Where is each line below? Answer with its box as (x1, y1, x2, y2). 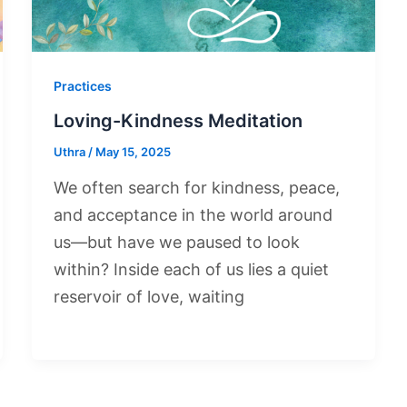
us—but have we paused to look (53, 232, 300, 252)
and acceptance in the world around (53, 204, 333, 224)
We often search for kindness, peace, (53, 177, 340, 197)
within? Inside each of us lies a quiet (53, 259, 329, 279)
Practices (53, 78, 112, 94)
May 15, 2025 (94, 144, 171, 159)
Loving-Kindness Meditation (53, 109, 307, 132)
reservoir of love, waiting (53, 286, 244, 306)
